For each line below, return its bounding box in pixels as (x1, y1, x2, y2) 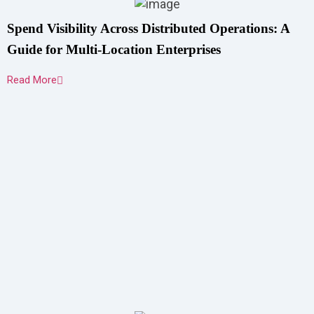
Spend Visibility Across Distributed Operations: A (7, 21, 289, 36)
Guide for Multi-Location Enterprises (7, 42, 221, 57)
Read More (7, 74, 57, 86)
